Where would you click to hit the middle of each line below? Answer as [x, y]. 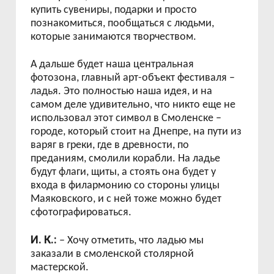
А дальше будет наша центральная [113, 65]
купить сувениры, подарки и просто [114, 10]
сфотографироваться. [81, 213]
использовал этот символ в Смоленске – [126, 118]
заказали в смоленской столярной [113, 254]
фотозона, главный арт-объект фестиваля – [133, 78]
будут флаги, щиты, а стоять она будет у [124, 172]
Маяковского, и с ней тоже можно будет [126, 199]
